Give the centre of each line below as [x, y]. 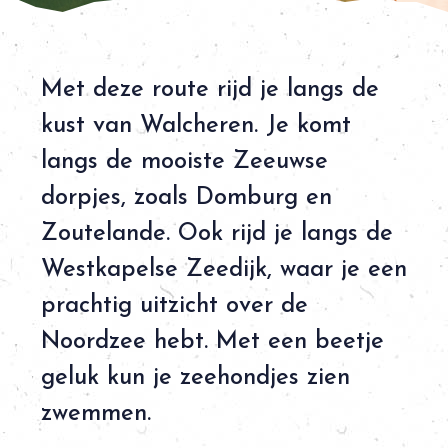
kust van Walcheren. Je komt [195, 126]
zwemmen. [95, 414]
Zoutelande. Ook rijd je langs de [216, 234]
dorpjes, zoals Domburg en [186, 198]
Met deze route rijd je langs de [209, 90]
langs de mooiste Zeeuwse [184, 162]
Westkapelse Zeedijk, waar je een [223, 270]
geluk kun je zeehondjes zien [195, 378]
